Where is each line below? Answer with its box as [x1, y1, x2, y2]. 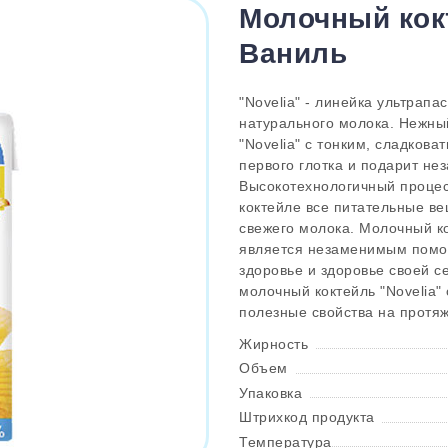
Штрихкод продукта [239, 409, 375, 425]
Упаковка [239, 384, 302, 401]
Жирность [239, 335, 308, 352]
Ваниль [239, 38, 347, 69]
